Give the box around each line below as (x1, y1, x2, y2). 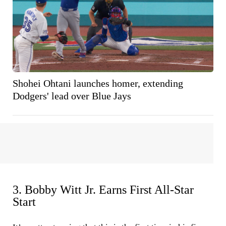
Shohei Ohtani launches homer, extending (13, 78, 183, 89)
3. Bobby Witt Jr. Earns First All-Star (13, 183, 194, 197)
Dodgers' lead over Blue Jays (13, 90, 131, 102)
